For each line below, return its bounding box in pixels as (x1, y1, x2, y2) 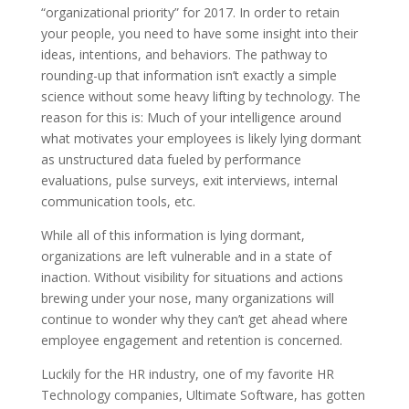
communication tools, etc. (40, 193, 195, 210)
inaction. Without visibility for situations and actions (40, 268, 343, 286)
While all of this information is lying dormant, (40, 226, 305, 244)
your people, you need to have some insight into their (40, 25, 358, 42)
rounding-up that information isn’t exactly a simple (40, 67, 337, 84)
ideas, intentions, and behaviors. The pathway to (40, 46, 328, 63)
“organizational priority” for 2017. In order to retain (40, 4, 340, 21)
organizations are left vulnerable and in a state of (40, 247, 331, 265)
